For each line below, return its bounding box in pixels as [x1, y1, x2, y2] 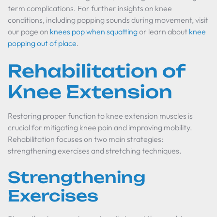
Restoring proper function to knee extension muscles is [8, 111, 193, 121]
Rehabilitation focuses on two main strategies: [8, 134, 163, 144]
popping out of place [8, 38, 77, 48]
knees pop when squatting [50, 27, 138, 36]
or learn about [138, 27, 189, 36]
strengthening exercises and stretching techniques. [8, 146, 182, 155]
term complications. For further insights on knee [8, 3, 172, 13]
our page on [8, 27, 50, 36]
